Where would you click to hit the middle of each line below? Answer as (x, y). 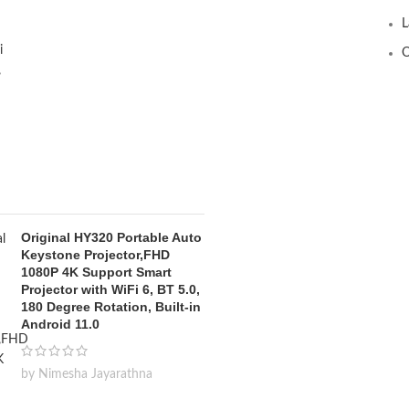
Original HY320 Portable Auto (111, 237)
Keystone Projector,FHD (95, 255)
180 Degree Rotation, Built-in (111, 307)
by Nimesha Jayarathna (87, 374)
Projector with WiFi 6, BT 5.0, (110, 289)
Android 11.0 (60, 324)
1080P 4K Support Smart (96, 272)
